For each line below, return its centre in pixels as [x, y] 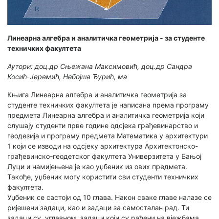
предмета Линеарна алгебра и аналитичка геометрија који [106, 115]
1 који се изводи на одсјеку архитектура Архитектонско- [103, 146]
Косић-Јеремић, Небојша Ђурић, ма [67, 77]
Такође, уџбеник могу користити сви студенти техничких [103, 177]
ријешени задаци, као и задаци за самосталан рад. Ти [98, 208]
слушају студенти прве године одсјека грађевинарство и [103, 126]
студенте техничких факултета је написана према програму [108, 105]
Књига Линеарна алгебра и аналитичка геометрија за [97, 95]
